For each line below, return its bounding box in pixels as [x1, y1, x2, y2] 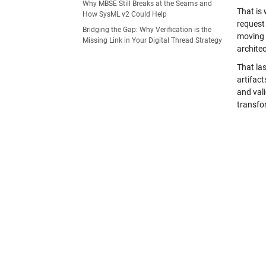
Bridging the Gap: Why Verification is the [83, 26, 211, 34]
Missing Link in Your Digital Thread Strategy [83, 36, 222, 45]
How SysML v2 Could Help [83, 10, 167, 18]
